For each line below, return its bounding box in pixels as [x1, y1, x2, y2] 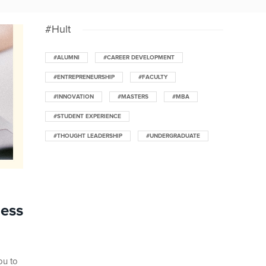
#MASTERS [118, 94, 148, 100]
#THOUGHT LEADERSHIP [53, 133, 122, 140]
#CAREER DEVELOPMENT [103, 55, 175, 61]
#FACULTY [138, 74, 167, 81]
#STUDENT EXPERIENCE [53, 113, 121, 120]
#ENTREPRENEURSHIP [53, 74, 115, 81]
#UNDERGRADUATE [146, 133, 200, 140]
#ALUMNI [53, 55, 80, 61]
